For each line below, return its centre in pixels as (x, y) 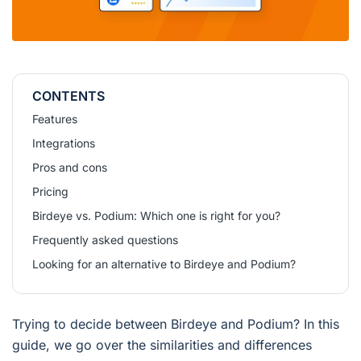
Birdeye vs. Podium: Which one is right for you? (156, 216)
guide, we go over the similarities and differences (162, 345)
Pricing (50, 192)
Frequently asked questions (105, 240)
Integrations (64, 143)
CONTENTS (68, 96)
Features (55, 119)
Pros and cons (70, 168)
